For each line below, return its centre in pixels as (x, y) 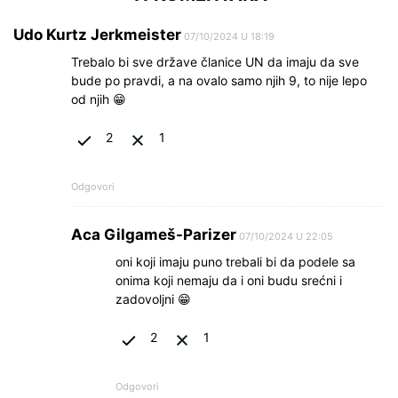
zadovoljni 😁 (153, 298)
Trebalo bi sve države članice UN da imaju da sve (215, 61)
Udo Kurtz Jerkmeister (97, 34)
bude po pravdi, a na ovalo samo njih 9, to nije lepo (219, 80)
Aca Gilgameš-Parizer (154, 234)
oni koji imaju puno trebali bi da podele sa (235, 261)
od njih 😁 (99, 99)
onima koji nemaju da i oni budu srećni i (229, 280)
